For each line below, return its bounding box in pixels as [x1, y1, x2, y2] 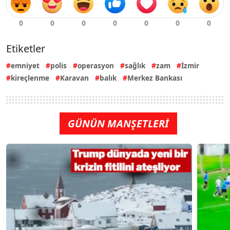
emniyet [11, 60, 40, 70]
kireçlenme [11, 72, 49, 83]
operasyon [78, 60, 114, 70]
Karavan [60, 72, 89, 83]
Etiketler [6, 41, 45, 55]
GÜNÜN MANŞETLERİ [67, 116, 169, 130]
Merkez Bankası [127, 72, 182, 83]
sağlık [125, 60, 145, 70]
